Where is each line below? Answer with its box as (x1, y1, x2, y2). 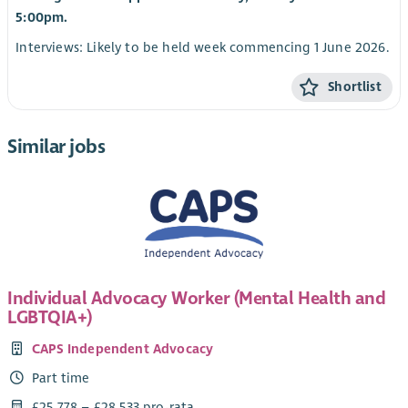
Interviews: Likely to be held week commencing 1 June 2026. (15, 38, 389, 56)
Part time (32, 370, 90, 387)
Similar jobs (7, 134, 106, 158)
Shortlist (328, 78, 382, 95)
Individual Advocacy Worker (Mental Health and (7, 287, 386, 309)
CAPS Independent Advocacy (32, 341, 214, 358)
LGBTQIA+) (7, 306, 92, 328)
